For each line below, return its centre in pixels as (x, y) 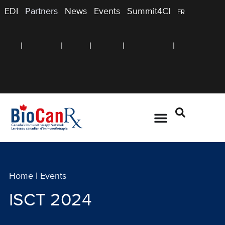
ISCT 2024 (50, 200)
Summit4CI (149, 12)
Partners (41, 12)
